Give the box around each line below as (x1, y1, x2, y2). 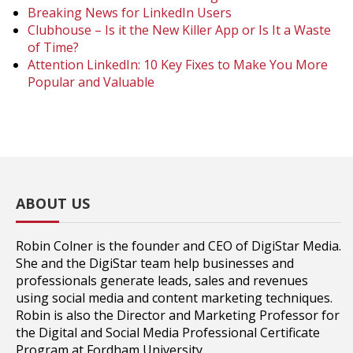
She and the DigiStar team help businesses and (16, 254, 294, 272)
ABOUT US (16, 193, 90, 213)
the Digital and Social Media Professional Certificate (16, 323, 320, 341)
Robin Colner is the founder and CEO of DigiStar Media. (16, 236, 341, 255)
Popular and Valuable (28, 72, 154, 91)
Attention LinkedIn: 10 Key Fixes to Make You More (28, 55, 328, 73)
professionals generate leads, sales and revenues (16, 271, 308, 289)
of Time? (28, 38, 79, 56)
